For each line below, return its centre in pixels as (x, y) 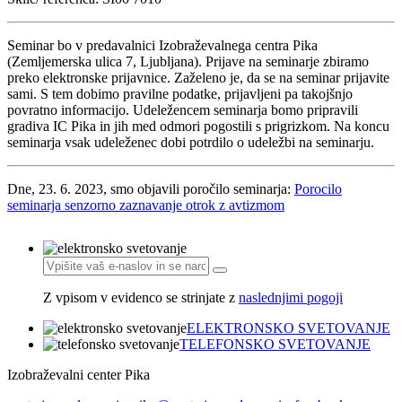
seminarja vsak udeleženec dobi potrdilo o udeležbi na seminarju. (191, 142)
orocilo (322, 188)
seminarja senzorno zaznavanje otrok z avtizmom (146, 205)
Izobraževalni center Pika (79, 374)
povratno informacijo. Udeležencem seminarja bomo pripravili (183, 109)
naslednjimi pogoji (291, 297)
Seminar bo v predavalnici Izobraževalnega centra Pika (162, 45)
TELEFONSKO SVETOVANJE (275, 344)
